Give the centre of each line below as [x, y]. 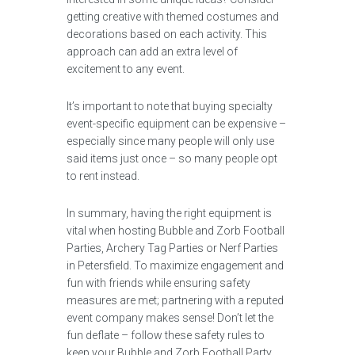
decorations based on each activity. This [167, 34]
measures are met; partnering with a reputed [175, 300]
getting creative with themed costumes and [173, 17]
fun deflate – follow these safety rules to [166, 335]
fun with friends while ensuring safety [158, 283]
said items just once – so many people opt [172, 158]
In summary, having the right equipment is [169, 213]
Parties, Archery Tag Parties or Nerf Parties [172, 248]
